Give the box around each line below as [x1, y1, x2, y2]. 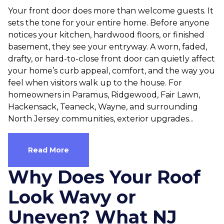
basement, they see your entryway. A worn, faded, [8, 42, 207, 51]
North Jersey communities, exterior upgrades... [8, 114, 193, 123]
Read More [28, 145, 69, 154]
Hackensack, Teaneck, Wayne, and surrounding [8, 102, 198, 111]
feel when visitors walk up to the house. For [8, 78, 182, 87]
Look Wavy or [8, 186, 136, 208]
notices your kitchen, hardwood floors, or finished [8, 30, 204, 39]
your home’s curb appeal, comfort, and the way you [8, 66, 215, 75]
